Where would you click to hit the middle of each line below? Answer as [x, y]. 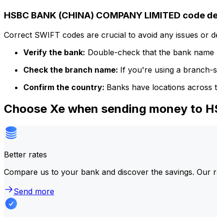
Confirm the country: [65, 87]
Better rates [25, 154]
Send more [34, 191]
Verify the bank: [54, 52]
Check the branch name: [72, 70]
